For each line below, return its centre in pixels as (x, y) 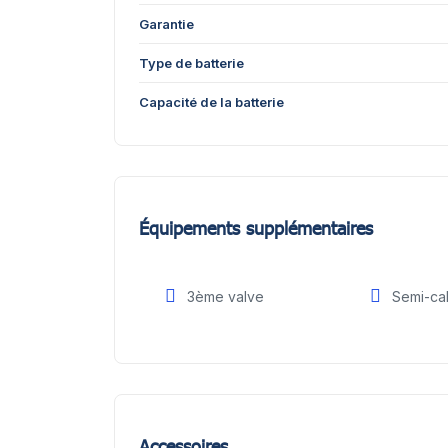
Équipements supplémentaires (256, 227)
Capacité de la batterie (211, 102)
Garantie (166, 24)
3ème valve (225, 296)
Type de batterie (191, 63)
